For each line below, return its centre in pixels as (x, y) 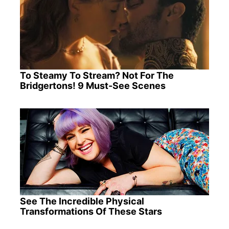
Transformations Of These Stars (91, 211)
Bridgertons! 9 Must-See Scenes (93, 85)
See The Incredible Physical (82, 201)
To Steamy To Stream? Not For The (97, 75)
